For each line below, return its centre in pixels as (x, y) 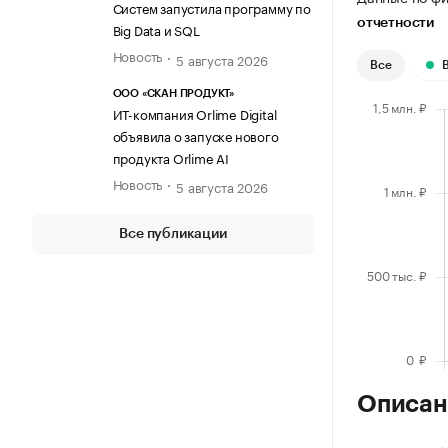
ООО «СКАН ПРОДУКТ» (173, 93)
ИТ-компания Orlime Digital (194, 112)
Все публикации (173, 233)
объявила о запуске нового (195, 134)
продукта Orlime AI (170, 156)
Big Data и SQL (156, 29)
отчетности (395, 23)
